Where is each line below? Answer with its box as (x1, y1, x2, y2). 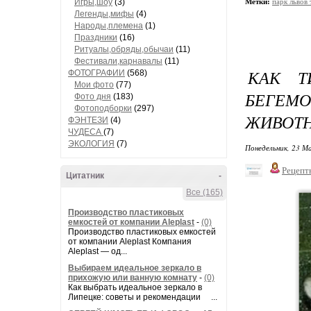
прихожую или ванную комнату (68, 273, 197, 283)
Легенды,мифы (74, 9, 134, 19)
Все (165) (186, 187, 223, 197)
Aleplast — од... (68, 246, 127, 256)
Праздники (74, 33, 117, 42)
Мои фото (74, 80, 114, 90)
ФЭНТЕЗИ (68, 115, 108, 125)
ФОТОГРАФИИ (68, 68, 125, 78)
